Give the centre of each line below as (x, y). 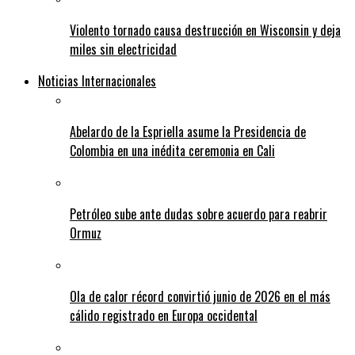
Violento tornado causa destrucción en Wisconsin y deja (205, 31)
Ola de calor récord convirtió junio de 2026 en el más (200, 297)
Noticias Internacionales (97, 81)
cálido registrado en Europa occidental (164, 316)
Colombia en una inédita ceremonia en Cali (172, 151)
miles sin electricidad (123, 50)
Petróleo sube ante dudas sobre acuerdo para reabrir (198, 214)
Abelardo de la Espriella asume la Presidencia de (188, 132)
